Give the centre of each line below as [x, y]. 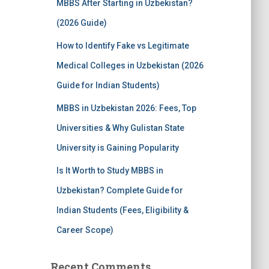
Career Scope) [85, 230]
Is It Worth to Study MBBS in [110, 171]
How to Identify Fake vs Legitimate [122, 46]
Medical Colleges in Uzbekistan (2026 [130, 65]
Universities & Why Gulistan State [120, 128]
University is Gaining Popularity [117, 148]
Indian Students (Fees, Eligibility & [122, 210]
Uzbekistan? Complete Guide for [119, 190]
